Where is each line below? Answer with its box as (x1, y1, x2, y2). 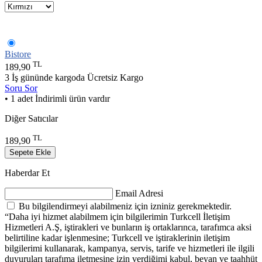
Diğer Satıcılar (5, 113, 58, 124)
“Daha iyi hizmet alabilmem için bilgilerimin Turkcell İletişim (5, 212, 230, 222)
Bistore (5, 49, 31, 59)
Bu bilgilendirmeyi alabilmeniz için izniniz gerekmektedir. (19, 201, 232, 212)
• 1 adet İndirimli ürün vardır (5, 94, 110, 104)
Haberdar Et (5, 168, 50, 178)
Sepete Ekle (9, 148, 51, 157)
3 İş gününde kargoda (5, 73, 87, 83)
